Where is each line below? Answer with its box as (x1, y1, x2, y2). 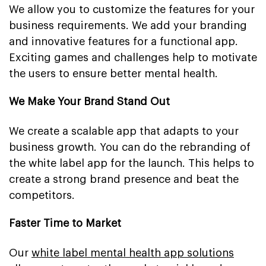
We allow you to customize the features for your (9, 4, 255, 15)
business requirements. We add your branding (9, 20, 247, 31)
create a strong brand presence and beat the (9, 173, 239, 185)
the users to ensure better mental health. (9, 68, 218, 79)
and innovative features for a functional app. (9, 36, 238, 47)
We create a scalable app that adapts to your (9, 125, 239, 137)
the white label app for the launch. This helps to (9, 157, 254, 169)
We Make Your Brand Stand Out (9, 96, 170, 107)
